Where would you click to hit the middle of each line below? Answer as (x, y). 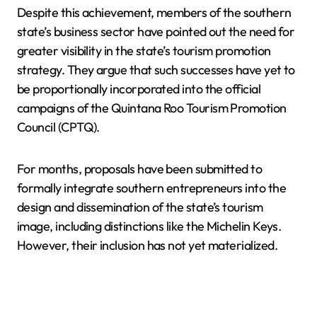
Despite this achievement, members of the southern (154, 13)
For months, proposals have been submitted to (140, 169)
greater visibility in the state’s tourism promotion (144, 51)
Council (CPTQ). (58, 127)
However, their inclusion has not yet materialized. (147, 246)
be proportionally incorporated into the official (139, 89)
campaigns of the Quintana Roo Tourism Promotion (152, 108)
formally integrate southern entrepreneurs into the (151, 188)
